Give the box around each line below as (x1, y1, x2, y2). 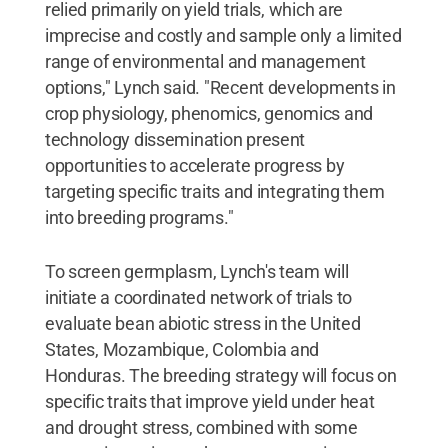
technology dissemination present (44, 128, 306, 150)
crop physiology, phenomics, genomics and (44, 102, 373, 124)
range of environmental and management (44, 50, 366, 72)
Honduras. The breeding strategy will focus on (44, 364, 397, 386)
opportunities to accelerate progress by (44, 154, 345, 176)
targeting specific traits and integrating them (44, 180, 385, 202)
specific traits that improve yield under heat (44, 390, 375, 412)
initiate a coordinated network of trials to (44, 286, 353, 308)
